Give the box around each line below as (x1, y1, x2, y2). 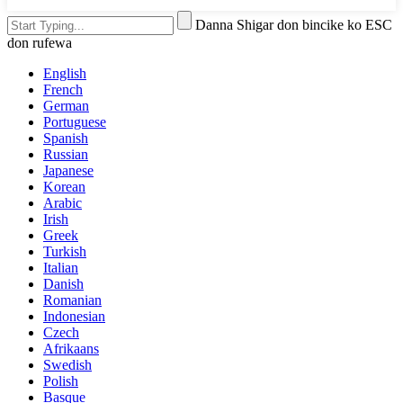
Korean (43, 178, 85, 194)
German (43, 97, 89, 113)
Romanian (43, 291, 102, 308)
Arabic (43, 194, 82, 210)
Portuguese (43, 113, 106, 130)
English (43, 65, 86, 81)
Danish (43, 275, 84, 291)
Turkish (43, 243, 86, 259)
